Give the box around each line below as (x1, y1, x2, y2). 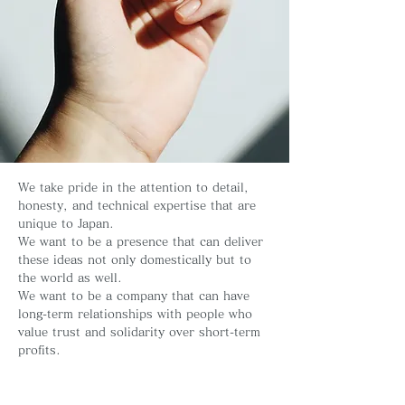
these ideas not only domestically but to (18, 254, 251, 266)
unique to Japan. (18, 218, 114, 230)
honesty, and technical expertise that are (18, 200, 256, 212)
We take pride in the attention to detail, (18, 182, 249, 193)
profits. (18, 344, 61, 356)
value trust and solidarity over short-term (18, 326, 260, 338)
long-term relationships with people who (18, 308, 252, 320)
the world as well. (18, 272, 122, 284)
